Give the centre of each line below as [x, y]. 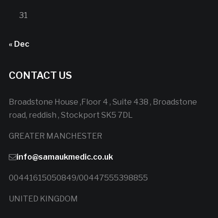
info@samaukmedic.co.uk [64, 157]
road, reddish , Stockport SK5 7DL [71, 115]
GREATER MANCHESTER [55, 136]
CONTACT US [40, 76]
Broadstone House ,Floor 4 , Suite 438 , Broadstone [103, 102]
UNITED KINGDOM [43, 199]
